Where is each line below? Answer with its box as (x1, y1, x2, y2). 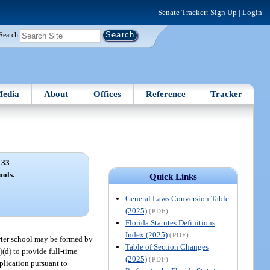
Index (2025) (125, 230, 168, 239)
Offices (93, 89, 121, 99)
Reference (146, 89, 186, 99)
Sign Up (210, 7, 237, 17)
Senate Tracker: (157, 7, 210, 17)
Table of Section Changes (125, 242, 209, 251)
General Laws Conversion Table (125, 193, 229, 203)
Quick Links (149, 171, 197, 181)
